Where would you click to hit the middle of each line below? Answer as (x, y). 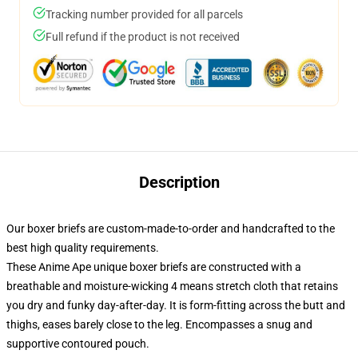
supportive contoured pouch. (78, 344)
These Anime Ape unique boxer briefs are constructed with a (154, 267)
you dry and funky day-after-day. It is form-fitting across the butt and (176, 305)
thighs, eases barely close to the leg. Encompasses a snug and (159, 324)
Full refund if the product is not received (143, 37)
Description (179, 182)
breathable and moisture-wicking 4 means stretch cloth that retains (172, 286)
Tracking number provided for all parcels (144, 14)
